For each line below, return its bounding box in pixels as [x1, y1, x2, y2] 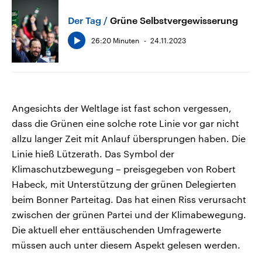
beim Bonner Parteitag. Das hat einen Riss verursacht [12, 193, 246, 205]
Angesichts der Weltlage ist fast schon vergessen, [12, 102, 232, 113]
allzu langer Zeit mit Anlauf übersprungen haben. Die [12, 132, 246, 144]
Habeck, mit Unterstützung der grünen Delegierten [12, 178, 236, 189]
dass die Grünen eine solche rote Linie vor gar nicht [12, 117, 239, 129]
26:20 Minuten [91, 36, 139, 45]
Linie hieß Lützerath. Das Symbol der [12, 147, 174, 159]
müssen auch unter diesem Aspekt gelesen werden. [12, 239, 240, 250]
